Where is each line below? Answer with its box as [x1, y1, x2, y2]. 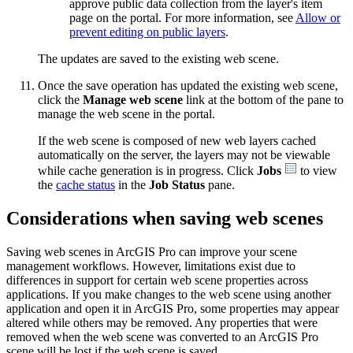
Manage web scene [83, 93, 183, 106]
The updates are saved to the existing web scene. [38, 52, 279, 65]
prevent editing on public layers [69, 25, 225, 39]
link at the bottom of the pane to [183, 93, 344, 106]
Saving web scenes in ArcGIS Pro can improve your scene [6, 244, 297, 258]
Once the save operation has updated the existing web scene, [38, 79, 338, 92]
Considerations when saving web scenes [6, 207, 323, 229]
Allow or [295, 11, 340, 24]
